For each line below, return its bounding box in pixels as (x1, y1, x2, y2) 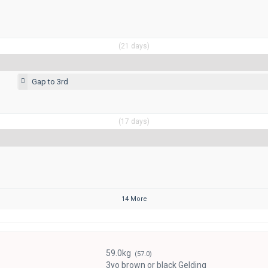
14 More (121, 194, 147, 203)
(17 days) (118, 117, 150, 126)
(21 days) (118, 41, 150, 50)
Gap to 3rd (32, 77, 68, 86)
